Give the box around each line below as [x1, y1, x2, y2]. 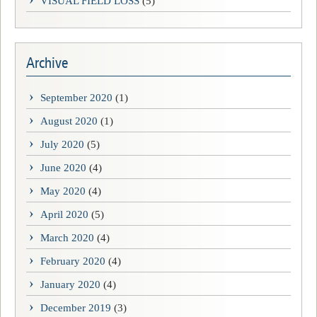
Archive [26, 53, 68, 72]
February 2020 [40, 255, 105, 267]
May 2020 [40, 185, 86, 197]
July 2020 [40, 138, 84, 150]
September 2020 [40, 91, 113, 103]
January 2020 [40, 278, 100, 290]
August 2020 [40, 115, 98, 127]
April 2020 [40, 208, 88, 220]
